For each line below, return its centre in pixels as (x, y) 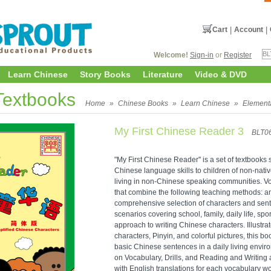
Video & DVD (221, 74)
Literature (163, 74)
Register (238, 55)
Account (249, 30)
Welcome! (171, 55)
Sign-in (202, 55)
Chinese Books (143, 103)
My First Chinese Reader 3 (181, 131)
